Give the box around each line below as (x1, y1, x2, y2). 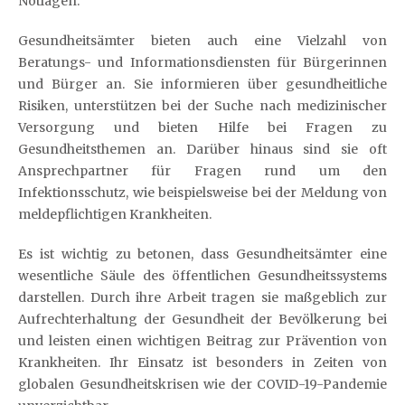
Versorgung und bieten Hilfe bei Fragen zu (18, 119, 387, 136)
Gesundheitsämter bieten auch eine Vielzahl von (18, 33, 387, 49)
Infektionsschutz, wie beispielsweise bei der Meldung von (18, 184, 387, 201)
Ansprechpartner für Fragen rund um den (18, 163, 387, 179)
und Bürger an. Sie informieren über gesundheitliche (18, 76, 387, 92)
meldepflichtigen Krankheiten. (18, 206, 212, 222)
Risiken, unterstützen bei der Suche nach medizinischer (18, 98, 387, 114)
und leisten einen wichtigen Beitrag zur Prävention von (18, 333, 387, 349)
